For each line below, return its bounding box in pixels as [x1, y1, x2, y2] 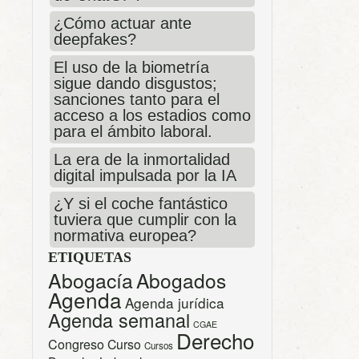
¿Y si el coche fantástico [54, 195, 228, 213]
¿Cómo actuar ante [54, 14, 192, 33]
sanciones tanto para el [54, 91, 220, 109]
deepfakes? [54, 30, 136, 49]
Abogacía [48, 266, 133, 295]
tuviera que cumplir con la [54, 211, 236, 229]
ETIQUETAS [48, 249, 131, 266]
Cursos [144, 339, 173, 353]
